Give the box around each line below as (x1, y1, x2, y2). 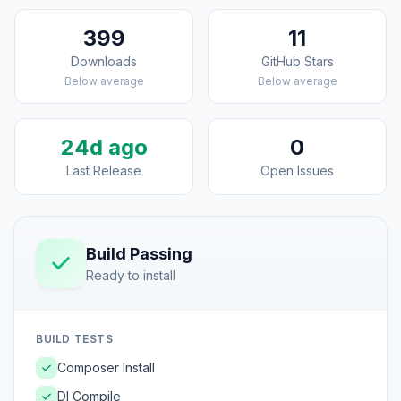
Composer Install (57, 360, 155, 375)
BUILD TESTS (36, 332, 114, 346)
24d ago (60, 134, 148, 160)
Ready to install (86, 268, 175, 283)
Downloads (71, 54, 137, 69)
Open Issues (260, 163, 334, 178)
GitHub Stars (260, 54, 334, 69)
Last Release (66, 163, 141, 178)
